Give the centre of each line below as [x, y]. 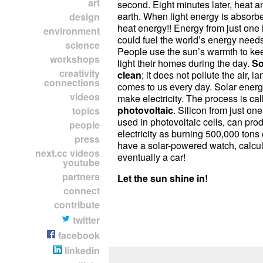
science [82, 45]
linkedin [81, 250]
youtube [81, 162]
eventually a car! [151, 157]
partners [81, 176]
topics [86, 111]
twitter [85, 220]
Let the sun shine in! [163, 178]
